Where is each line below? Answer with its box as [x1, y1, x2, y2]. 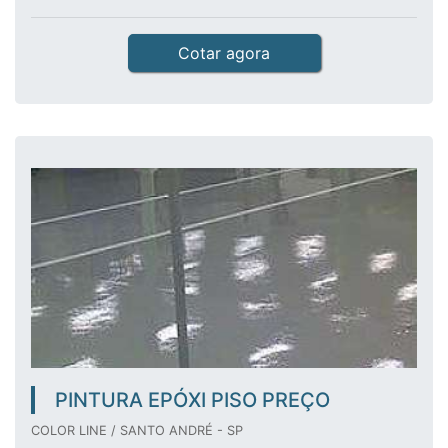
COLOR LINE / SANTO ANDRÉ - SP [31, 423, 243, 438]
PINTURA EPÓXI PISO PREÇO [55, 388, 330, 412]
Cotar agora [178, 43, 270, 63]
